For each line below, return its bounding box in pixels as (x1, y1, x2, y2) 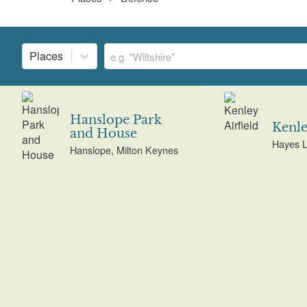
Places (29, 48, 63, 64)
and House (69, 126, 137, 142)
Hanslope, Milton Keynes (69, 143, 178, 158)
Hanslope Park (69, 112, 162, 128)
